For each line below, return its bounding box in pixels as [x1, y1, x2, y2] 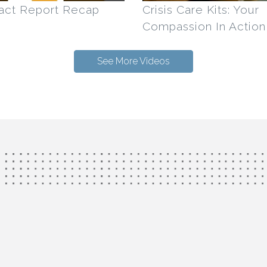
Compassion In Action [142, 19, 266, 33]
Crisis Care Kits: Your [142, 2, 259, 16]
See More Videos [97, 55, 170, 67]
